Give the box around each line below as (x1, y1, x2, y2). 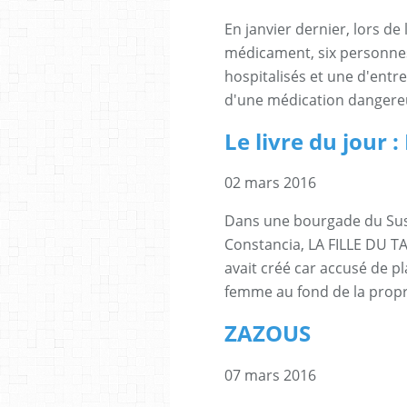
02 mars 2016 (224, 173, 316, 194)
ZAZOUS (224, 318, 311, 349)
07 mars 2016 (224, 365, 316, 386)
